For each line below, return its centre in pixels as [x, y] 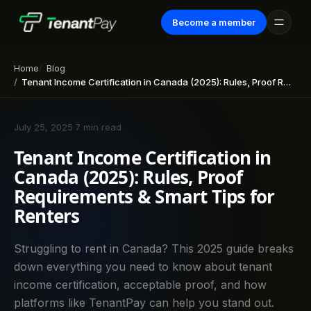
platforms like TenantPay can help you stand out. [144, 303]
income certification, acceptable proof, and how [140, 285]
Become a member [214, 22]
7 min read [98, 127]
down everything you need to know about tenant [143, 267]
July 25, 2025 [43, 127]
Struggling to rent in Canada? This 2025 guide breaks [154, 249]
